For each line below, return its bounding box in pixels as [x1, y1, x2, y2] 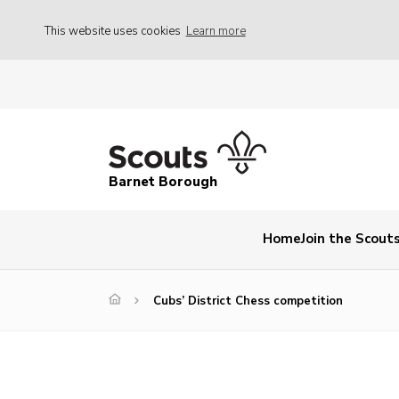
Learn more [185, 22, 246, 39]
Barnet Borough [109, 173, 217, 191]
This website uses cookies [45, 22, 183, 39]
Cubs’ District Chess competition [153, 293, 343, 310]
